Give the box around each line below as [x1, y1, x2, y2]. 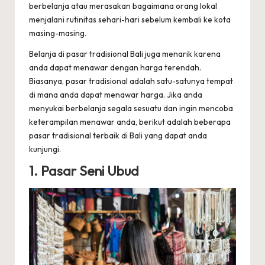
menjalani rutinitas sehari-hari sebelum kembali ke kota [29, 14, 231, 25]
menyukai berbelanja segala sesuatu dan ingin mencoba [29, 103, 233, 114]
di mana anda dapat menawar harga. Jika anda [29, 89, 202, 101]
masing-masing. [29, 28, 86, 39]
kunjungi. [29, 144, 61, 155]
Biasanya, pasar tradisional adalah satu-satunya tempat [29, 76, 233, 87]
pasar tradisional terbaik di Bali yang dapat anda [29, 130, 207, 141]
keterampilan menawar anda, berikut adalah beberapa [29, 117, 231, 128]
